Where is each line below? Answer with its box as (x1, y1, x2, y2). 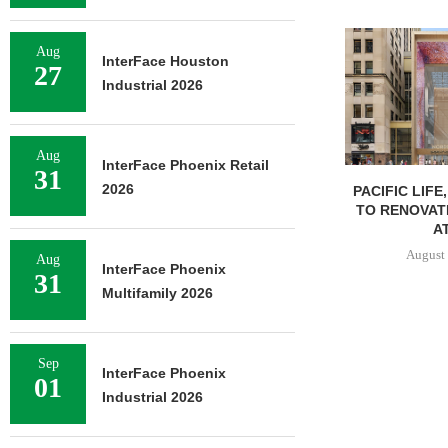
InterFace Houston (102, 53, 229, 69)
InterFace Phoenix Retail (102, 157, 269, 173)
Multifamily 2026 (102, 285, 213, 301)
